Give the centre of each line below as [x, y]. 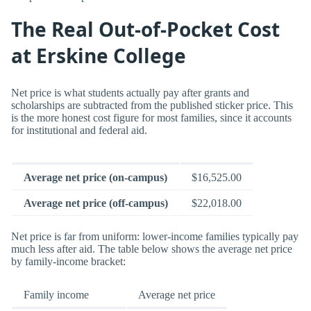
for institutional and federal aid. [79, 130]
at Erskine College [99, 56]
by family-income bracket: [68, 262]
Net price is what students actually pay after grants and [130, 93]
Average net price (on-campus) [95, 178]
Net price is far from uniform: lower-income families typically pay [155, 237]
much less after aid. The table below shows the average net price [152, 249]
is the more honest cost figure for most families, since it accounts [151, 118]
